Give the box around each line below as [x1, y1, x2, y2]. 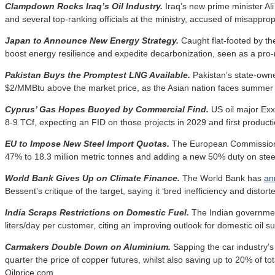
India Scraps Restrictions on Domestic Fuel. [5, 207, 189, 217]
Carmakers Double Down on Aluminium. [5, 241, 171, 252]
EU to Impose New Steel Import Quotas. [5, 138, 169, 149]
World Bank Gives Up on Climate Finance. [5, 172, 180, 183]
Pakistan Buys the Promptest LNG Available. [5, 69, 193, 80]
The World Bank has [180, 172, 264, 183]
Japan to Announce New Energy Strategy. [5, 35, 181, 45]
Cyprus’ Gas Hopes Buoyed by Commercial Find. [5, 104, 209, 114]
